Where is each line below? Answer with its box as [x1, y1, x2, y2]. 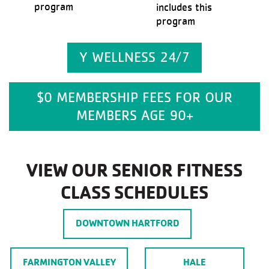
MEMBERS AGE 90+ [76, 106, 193, 124]
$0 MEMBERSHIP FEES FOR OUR [37, 88, 232, 106]
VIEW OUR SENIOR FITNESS [26, 159, 243, 182]
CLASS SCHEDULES [61, 181, 208, 204]
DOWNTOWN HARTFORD [75, 217, 180, 229]
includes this [156, 1, 212, 14]
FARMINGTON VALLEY [22, 256, 116, 268]
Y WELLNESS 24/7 [79, 49, 190, 66]
